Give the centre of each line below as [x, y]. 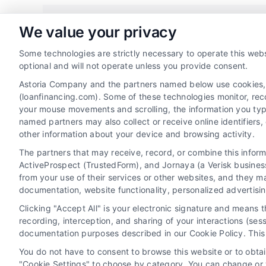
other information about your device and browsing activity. [137, 134]
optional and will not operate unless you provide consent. [134, 66]
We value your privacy [98, 32]
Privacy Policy [126, 202]
